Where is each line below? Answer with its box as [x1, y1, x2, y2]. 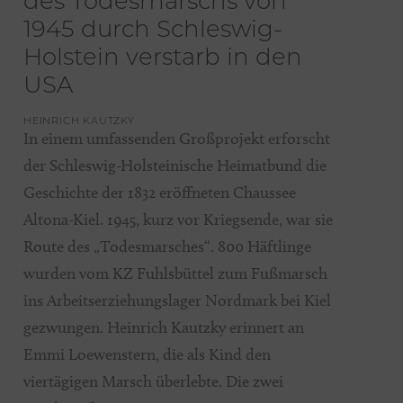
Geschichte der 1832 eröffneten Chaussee [23, 183, 296, 203]
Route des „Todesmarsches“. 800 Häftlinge [23, 237, 311, 257]
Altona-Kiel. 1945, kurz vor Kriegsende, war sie [23, 210, 333, 230]
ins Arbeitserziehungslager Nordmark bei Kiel [23, 291, 331, 311]
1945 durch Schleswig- [23, 19, 282, 44]
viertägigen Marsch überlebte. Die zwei [23, 372, 283, 392]
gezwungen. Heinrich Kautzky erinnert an [23, 318, 304, 338]
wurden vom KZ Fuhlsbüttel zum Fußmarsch [23, 264, 327, 284]
